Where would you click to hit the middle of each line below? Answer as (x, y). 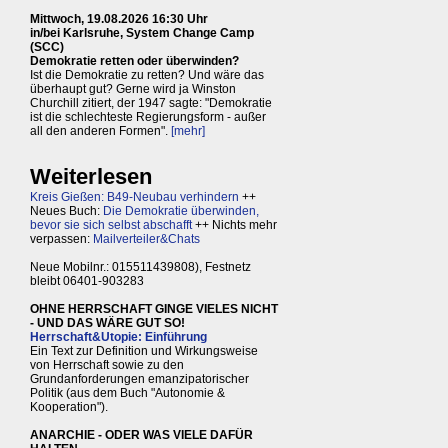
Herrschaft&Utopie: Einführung (118, 337)
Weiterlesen (91, 177)
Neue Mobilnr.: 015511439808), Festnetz (140, 267)
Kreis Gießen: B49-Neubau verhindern (134, 197)
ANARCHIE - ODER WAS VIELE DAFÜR (141, 435)
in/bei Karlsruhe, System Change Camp (142, 33)
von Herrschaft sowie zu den (107, 365)
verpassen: (61, 239)
